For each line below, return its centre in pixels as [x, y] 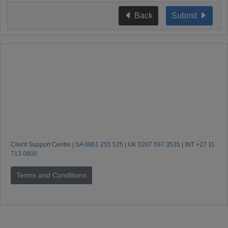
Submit [185, 16]
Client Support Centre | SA [48, 145]
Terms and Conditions [51, 175]
